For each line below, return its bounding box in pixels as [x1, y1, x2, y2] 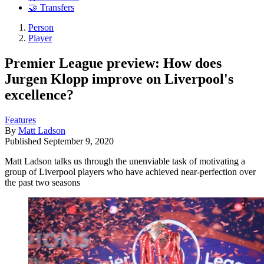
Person [28, 22, 54, 33]
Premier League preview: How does [5, 55, 222, 71]
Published [5, 136, 44, 146]
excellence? [5, 87, 74, 103]
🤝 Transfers [28, 2, 74, 13]
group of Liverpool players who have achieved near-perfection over [5, 166, 256, 177]
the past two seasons [5, 177, 80, 187]
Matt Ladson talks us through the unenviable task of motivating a [5, 156, 245, 166]
